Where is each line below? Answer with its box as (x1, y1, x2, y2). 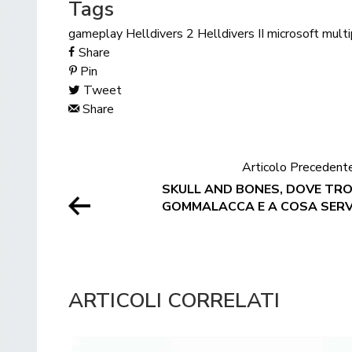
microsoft (267, 24, 319, 42)
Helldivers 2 (126, 24, 194, 42)
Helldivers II (197, 24, 264, 42)
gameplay (68, 24, 123, 42)
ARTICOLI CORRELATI (68, 286, 280, 314)
